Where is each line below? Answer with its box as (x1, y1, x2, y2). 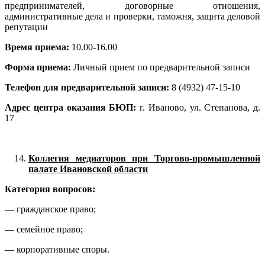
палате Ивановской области (28, 164, 148, 174)
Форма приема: (5, 62, 73, 73)
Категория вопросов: (5, 184, 95, 195)
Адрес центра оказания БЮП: (5, 102, 140, 113)
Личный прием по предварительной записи (73, 62, 250, 73)
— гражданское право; (5, 204, 96, 215)
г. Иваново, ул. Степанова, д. (140, 102, 260, 113)
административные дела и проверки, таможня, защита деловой (5, 11, 260, 22)
